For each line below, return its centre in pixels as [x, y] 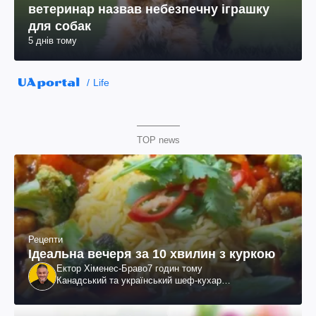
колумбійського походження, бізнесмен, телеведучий [171, 293]
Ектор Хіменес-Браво [102, 269]
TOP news [158, 140]
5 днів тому [53, 41]
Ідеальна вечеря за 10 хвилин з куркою [152, 254]
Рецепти [45, 240]
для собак [60, 26]
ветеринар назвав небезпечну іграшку [149, 10]
